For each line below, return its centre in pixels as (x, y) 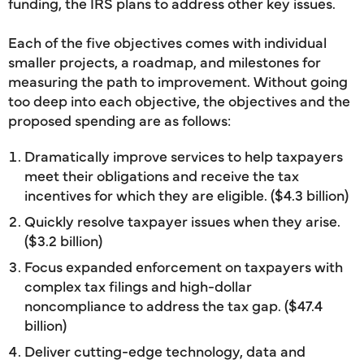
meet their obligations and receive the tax (162, 175)
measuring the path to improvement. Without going (178, 81)
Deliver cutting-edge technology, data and (165, 351)
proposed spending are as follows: (119, 120)
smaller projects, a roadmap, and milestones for (165, 61)
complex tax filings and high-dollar (138, 286)
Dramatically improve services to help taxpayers (184, 156)
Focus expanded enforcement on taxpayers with (184, 266)
